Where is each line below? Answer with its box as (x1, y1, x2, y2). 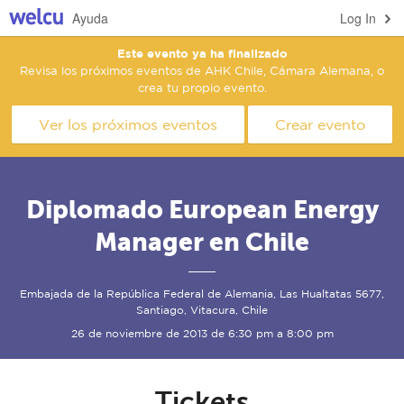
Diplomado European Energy (25, 195, 379, 224)
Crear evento (275, 116, 365, 133)
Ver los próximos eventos (39, 116, 217, 133)
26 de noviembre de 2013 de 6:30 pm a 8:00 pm (70, 327, 334, 339)
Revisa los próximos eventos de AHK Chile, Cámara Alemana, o (20, 64, 384, 78)
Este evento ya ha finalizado (116, 46, 288, 60)
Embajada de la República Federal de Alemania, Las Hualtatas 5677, (20, 288, 384, 299)
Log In (340, 9, 376, 27)
